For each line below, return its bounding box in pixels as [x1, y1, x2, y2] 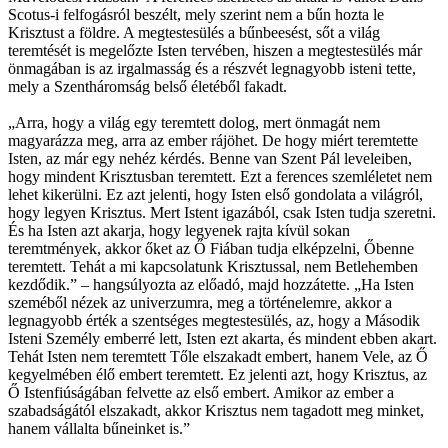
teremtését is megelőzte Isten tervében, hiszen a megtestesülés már [8, 41, 422, 59]
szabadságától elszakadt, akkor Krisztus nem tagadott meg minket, [8, 401, 424, 419]
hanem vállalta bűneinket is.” [8, 419, 190, 437]
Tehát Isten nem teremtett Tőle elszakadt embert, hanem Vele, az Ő [8, 347, 428, 365]
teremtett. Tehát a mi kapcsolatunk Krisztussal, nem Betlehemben [8, 257, 418, 275]
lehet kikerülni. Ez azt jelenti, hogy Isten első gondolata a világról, [8, 185, 423, 203]
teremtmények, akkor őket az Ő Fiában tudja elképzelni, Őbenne [8, 239, 414, 257]
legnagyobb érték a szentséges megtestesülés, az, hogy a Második [8, 311, 420, 329]
